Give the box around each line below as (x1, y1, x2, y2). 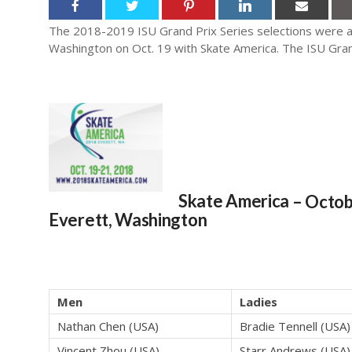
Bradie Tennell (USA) (240, 318, 350, 335)
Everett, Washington (49, 209, 207, 231)
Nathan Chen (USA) (57, 318, 159, 335)
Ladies (240, 294, 277, 310)
